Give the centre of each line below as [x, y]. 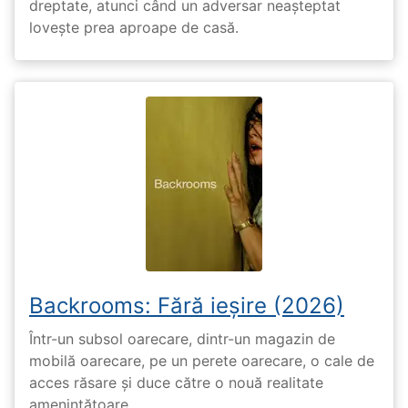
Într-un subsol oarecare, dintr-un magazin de [182, 339]
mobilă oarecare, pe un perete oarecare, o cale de [202, 361]
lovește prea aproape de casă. [134, 27]
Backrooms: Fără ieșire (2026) [187, 305]
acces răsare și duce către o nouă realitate [176, 382]
